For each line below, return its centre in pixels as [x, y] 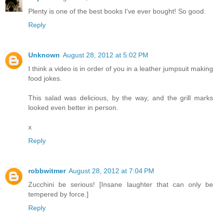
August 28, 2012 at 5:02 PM [106, 55]
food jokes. [45, 79]
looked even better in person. [73, 108]
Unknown [44, 55]
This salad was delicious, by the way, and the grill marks [121, 98]
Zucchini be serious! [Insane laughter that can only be [121, 185]
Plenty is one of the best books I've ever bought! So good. [117, 11]
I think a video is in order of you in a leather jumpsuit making [121, 69]
